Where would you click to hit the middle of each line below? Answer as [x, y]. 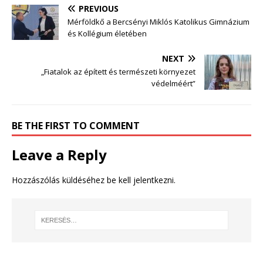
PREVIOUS [99, 8]
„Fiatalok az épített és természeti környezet [118, 71]
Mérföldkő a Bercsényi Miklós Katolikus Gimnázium [159, 21]
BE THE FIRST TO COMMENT [76, 125]
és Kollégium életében [107, 33]
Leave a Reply [59, 154]
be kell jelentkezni [140, 180]
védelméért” [173, 83]
